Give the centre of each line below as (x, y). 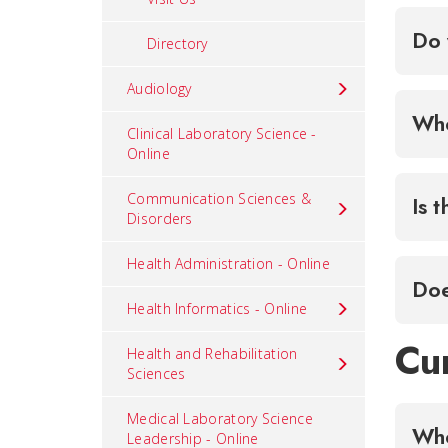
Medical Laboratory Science (220, 418)
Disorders (160, 218)
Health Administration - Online (228, 263)
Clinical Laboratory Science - (222, 133)
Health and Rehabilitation (212, 353)
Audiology (159, 88)
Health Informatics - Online (217, 308)
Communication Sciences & (219, 198)
